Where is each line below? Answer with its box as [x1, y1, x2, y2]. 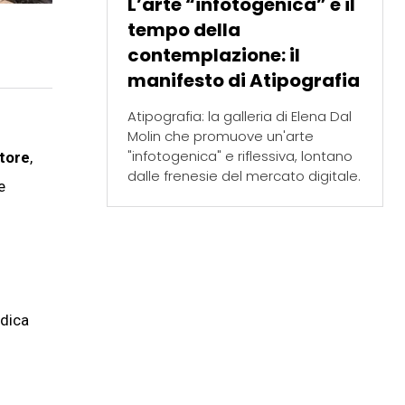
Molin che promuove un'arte [127, 126, 314, 146]
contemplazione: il [127, 42, 300, 68]
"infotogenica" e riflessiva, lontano [127, 146, 353, 165]
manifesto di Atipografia [127, 67, 360, 93]
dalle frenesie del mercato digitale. [127, 165, 361, 185]
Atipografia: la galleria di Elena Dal [127, 106, 352, 126]
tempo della [127, 16, 240, 42]
